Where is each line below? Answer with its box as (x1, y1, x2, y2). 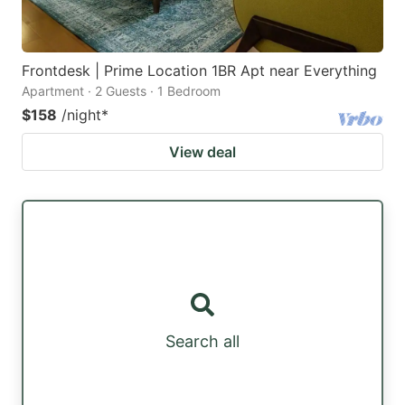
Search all (165, 332, 240, 352)
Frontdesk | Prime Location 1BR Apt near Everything (22, 61, 377, 80)
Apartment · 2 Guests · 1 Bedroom (22, 83, 221, 99)
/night (61, 106, 101, 125)
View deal (169, 143, 236, 162)
